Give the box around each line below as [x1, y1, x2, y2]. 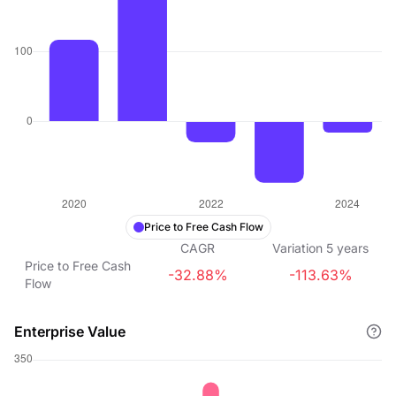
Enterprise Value [14, 323, 126, 340]
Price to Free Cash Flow [143, 220, 263, 233]
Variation [272, 240, 324, 255]
